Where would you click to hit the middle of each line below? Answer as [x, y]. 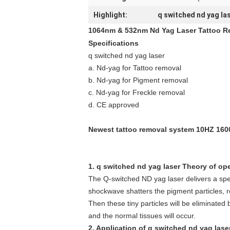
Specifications [113, 43]
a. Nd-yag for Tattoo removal [135, 68]
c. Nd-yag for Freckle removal [137, 92]
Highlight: [110, 15]
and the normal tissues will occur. [142, 216]
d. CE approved [114, 105]
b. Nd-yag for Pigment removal [138, 80]
